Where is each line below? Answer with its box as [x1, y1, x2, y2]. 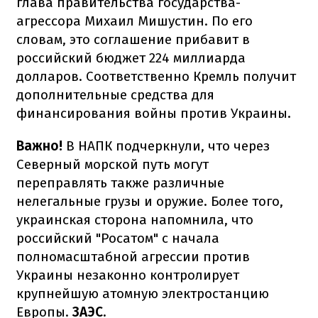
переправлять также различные [16, 174, 224, 191]
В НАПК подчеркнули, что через [62, 137, 270, 154]
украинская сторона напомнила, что [16, 211, 253, 228]
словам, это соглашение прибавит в [16, 31, 250, 48]
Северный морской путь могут [16, 155, 209, 172]
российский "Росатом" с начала [16, 229, 219, 246]
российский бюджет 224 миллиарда [16, 49, 246, 66]
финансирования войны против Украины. [16, 104, 291, 121]
